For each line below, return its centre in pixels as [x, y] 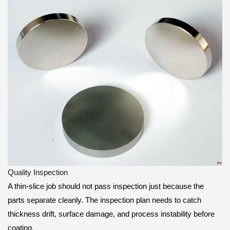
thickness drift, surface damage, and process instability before [111, 214]
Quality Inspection [38, 172]
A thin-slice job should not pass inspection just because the [106, 186]
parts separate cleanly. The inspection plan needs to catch [104, 200]
